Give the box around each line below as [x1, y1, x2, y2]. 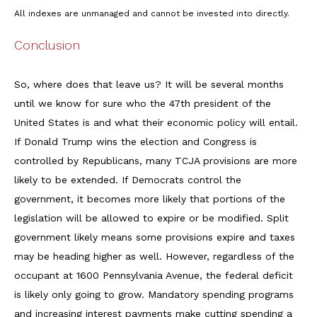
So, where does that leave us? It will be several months [14, 79, 284, 91]
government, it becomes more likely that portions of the [14, 193, 285, 205]
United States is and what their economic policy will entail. [14, 117, 298, 129]
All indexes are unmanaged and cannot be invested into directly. [14, 8, 289, 19]
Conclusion [14, 38, 80, 53]
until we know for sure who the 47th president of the [14, 98, 271, 110]
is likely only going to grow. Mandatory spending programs [14, 289, 294, 301]
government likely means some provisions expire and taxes [14, 231, 295, 243]
